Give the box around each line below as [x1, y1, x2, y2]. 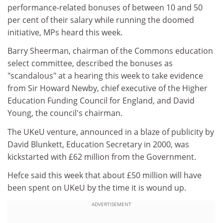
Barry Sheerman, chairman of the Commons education [7, 45, 213, 56]
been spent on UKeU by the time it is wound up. [7, 182, 186, 193]
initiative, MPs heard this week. [7, 26, 122, 38]
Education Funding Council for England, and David [7, 95, 195, 106]
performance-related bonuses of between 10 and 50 [7, 1, 203, 13]
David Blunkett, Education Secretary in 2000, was [7, 138, 189, 150]
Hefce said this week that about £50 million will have [7, 170, 202, 181]
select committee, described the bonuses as [7, 58, 173, 69]
